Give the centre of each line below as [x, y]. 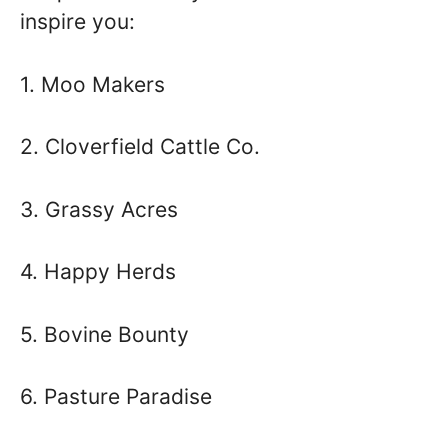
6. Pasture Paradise [116, 396]
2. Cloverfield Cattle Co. [140, 146]
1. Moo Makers [92, 84]
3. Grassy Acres [99, 209]
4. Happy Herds [98, 271]
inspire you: [77, 21]
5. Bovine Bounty [104, 334]
